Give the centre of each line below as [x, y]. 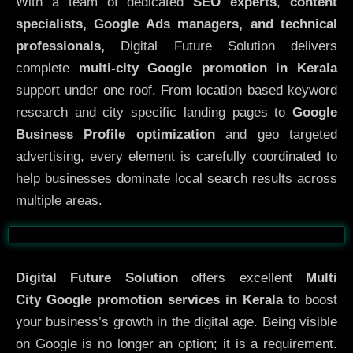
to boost [310, 300]
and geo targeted [276, 134]
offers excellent [242, 278]
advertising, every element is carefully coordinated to [176, 156]
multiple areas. [59, 200]
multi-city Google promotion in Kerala [208, 68]
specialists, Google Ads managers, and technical [176, 24]
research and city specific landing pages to [154, 112]
